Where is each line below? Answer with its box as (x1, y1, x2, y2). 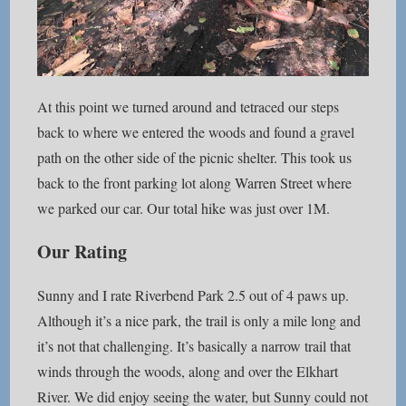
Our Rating (37, 238, 128, 266)
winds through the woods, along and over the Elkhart (37, 362, 339, 382)
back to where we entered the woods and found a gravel (37, 122, 355, 142)
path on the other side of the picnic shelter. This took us (37, 148, 353, 168)
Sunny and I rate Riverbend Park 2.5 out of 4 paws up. (37, 285, 350, 305)
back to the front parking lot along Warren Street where (37, 173, 353, 193)
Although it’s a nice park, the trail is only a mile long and (37, 311, 362, 331)
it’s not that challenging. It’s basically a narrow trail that (37, 336, 352, 356)
